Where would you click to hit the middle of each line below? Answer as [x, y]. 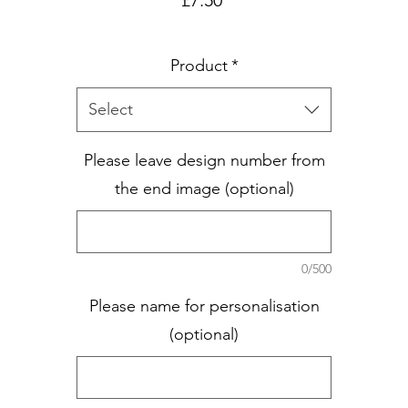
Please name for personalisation [204, 306]
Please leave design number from [204, 160]
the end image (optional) [204, 188]
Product [199, 65]
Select [111, 109]
